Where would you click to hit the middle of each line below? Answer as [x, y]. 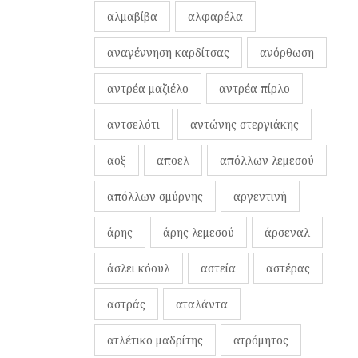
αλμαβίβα [132, 16]
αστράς [126, 304]
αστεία [218, 268]
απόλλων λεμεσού [267, 160]
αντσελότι [133, 124]
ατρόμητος [261, 340]
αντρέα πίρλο [255, 88]
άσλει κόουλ [139, 268]
